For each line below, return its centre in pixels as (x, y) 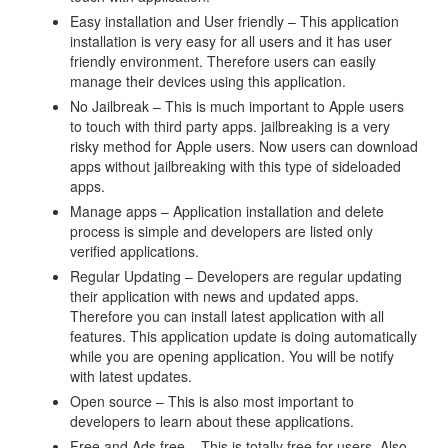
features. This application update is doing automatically (243, 336)
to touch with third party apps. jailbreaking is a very (230, 126)
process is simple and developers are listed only (221, 231)
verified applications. (134, 251)
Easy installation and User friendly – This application (234, 21)
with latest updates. (131, 376)
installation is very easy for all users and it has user (231, 41)
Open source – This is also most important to (212, 401)
